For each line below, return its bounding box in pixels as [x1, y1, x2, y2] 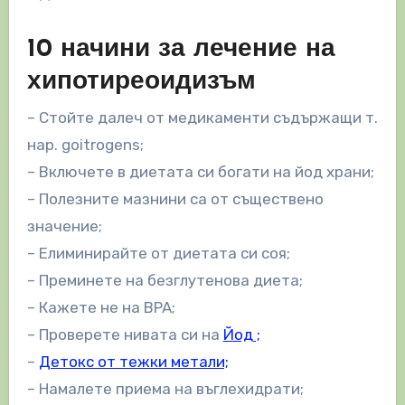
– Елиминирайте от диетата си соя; [26, 244, 290, 263]
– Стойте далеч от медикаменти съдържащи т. [26, 108, 378, 127]
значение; [26, 217, 102, 236]
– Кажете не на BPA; [26, 298, 175, 317]
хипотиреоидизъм [26, 69, 256, 95]
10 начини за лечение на [26, 36, 335, 62]
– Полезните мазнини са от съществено [26, 190, 324, 209]
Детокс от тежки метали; [38, 353, 229, 372]
